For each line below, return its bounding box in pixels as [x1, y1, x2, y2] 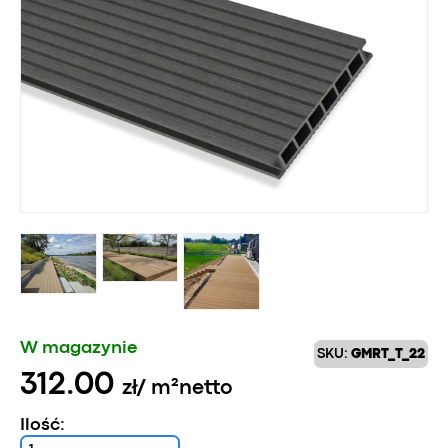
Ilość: [20, 417, 65, 433]
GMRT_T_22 [351, 347, 425, 360]
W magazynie [20, 340, 137, 356]
